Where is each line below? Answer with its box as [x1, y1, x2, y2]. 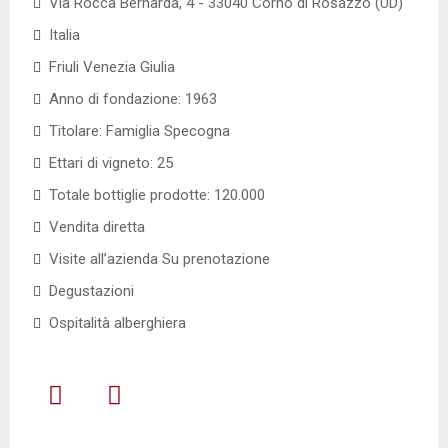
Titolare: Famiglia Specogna [49, 121, 230, 140]
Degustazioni [49, 281, 134, 300]
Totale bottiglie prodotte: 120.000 [49, 185, 265, 204]
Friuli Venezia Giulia [49, 57, 175, 76]
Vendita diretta [49, 217, 145, 236]
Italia [49, 25, 80, 44]
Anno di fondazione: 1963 [49, 89, 217, 108]
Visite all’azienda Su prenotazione [49, 249, 270, 268]
